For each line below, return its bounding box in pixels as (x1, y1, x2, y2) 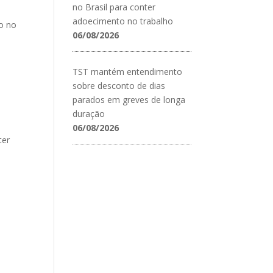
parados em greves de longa (73, 93, 186, 105)
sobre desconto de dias (73, 79, 166, 91)
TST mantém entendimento (73, 65, 183, 77)
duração (73, 107, 105, 119)
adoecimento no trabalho (73, 15, 174, 27)
